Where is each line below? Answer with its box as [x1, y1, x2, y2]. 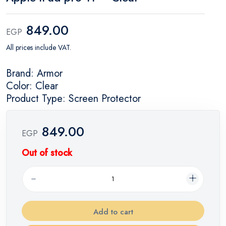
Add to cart [93, 206, 133, 217]
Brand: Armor [6, 66, 63, 81]
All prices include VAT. [6, 42, 71, 52]
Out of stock [22, 146, 72, 159]
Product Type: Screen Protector [6, 91, 141, 106]
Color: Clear [6, 78, 58, 93]
